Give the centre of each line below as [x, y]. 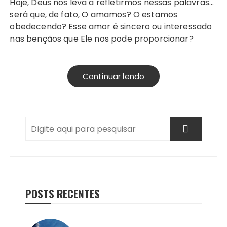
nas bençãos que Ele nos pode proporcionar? [102, 39]
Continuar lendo [113, 77]
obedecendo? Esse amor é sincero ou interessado [111, 27]
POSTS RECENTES [63, 194]
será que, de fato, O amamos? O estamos [94, 15]
